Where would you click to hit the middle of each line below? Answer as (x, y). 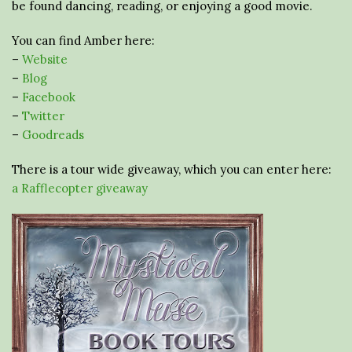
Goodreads (53, 134)
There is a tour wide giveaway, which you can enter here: (172, 169)
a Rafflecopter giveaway (80, 188)
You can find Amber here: (83, 40)
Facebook (49, 97)
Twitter (43, 115)
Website (45, 59)
